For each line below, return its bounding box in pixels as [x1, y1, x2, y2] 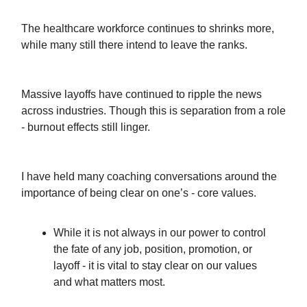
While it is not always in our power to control [53, 227, 266, 238]
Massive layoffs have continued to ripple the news [21, 88, 262, 100]
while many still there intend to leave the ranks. [21, 39, 247, 51]
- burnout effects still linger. [21, 121, 150, 133]
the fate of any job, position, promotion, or [53, 243, 252, 255]
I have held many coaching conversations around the [21, 171, 277, 182]
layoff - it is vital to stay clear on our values [53, 260, 257, 271]
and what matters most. [53, 276, 165, 288]
